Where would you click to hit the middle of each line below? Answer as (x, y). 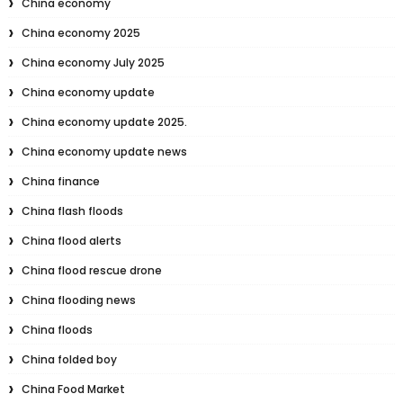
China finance (60, 181)
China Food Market (73, 389)
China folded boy (69, 359)
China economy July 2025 (93, 63)
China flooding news (78, 300)
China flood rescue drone (91, 270)
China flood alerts (71, 241)
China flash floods (72, 211)
